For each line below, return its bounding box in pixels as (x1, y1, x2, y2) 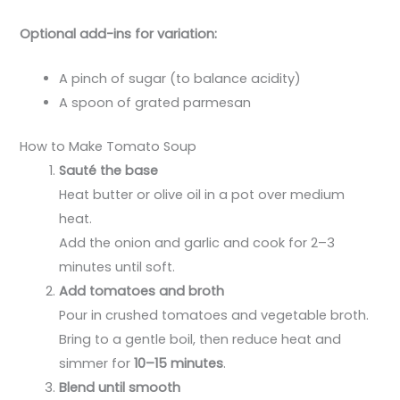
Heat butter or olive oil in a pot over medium (59, 185, 346, 204)
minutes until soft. (59, 257, 176, 276)
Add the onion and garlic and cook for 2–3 (59, 233, 336, 252)
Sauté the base (59, 161, 159, 179)
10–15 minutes (134, 354, 224, 372)
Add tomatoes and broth (59, 281, 225, 300)
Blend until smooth (59, 378, 181, 396)
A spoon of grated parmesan (59, 93, 252, 112)
